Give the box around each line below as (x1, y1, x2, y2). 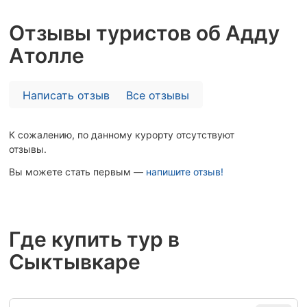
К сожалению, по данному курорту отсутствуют (9, 129, 234, 140)
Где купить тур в (9, 227, 180, 251)
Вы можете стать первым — (9, 166, 146, 177)
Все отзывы (126, 88, 189, 102)
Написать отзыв (23, 88, 110, 102)
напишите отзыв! (146, 166, 223, 177)
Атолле (9, 43, 84, 68)
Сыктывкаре (9, 249, 140, 274)
